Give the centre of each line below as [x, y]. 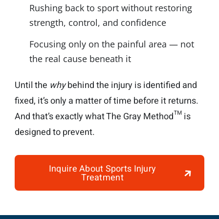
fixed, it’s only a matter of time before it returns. [107, 101]
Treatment [102, 177]
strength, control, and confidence [98, 22]
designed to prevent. [55, 132]
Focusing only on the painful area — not [112, 44]
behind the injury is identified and [131, 85]
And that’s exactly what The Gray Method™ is [103, 116]
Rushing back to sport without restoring [111, 8]
